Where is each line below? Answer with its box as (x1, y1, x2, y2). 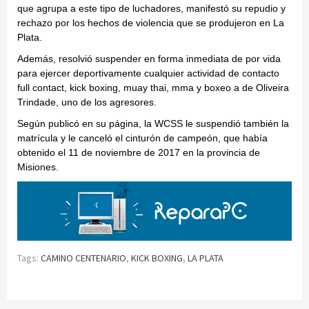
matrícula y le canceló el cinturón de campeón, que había (17, 132, 268, 144)
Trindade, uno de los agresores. (17, 97, 157, 108)
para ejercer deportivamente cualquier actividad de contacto (17, 68, 279, 79)
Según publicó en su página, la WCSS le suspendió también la (17, 118, 289, 130)
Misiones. (17, 161, 59, 173)
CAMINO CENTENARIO (41, 251, 126, 264)
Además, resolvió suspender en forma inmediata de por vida (17, 53, 281, 65)
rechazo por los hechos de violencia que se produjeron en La (17, 17, 284, 29)
